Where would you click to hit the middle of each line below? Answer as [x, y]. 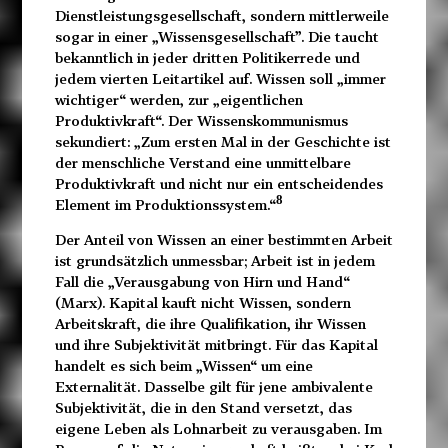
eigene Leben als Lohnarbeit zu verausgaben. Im [218, 429]
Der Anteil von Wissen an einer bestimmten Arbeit [223, 240]
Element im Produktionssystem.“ [165, 205]
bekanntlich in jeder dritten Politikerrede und [207, 58]
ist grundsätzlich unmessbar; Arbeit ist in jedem [214, 261]
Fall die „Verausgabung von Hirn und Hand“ [202, 282]
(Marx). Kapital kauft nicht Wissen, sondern [202, 303]
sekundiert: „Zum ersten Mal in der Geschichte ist [222, 142]
